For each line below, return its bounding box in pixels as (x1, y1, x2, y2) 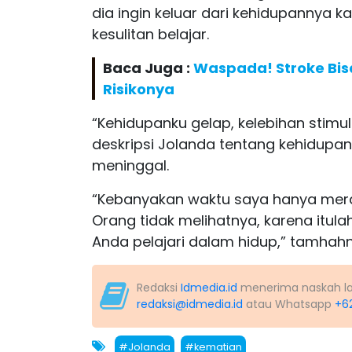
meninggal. (92, 155, 169, 175)
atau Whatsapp (243, 295, 335, 312)
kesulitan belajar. (92, 24, 209, 44)
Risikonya (103, 79, 174, 99)
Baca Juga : (103, 57, 193, 78)
